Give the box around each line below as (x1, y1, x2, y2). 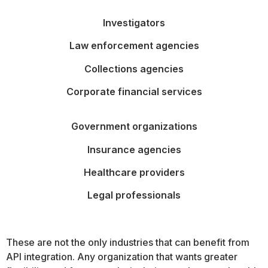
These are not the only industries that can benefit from (6, 236, 249, 248)
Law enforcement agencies (69, 39, 199, 52)
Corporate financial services (66, 85, 202, 98)
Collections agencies (84, 62, 184, 75)
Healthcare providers (83, 166, 185, 179)
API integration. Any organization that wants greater (6, 250, 237, 263)
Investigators (103, 16, 165, 29)
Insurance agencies (87, 143, 181, 156)
